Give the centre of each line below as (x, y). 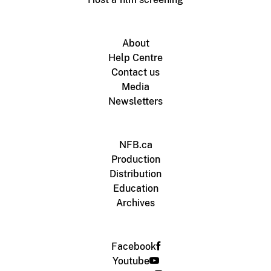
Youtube (131, 261)
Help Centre (135, 57)
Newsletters (135, 101)
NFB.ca (135, 145)
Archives (135, 203)
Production (135, 159)
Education (135, 188)
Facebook (133, 246)
